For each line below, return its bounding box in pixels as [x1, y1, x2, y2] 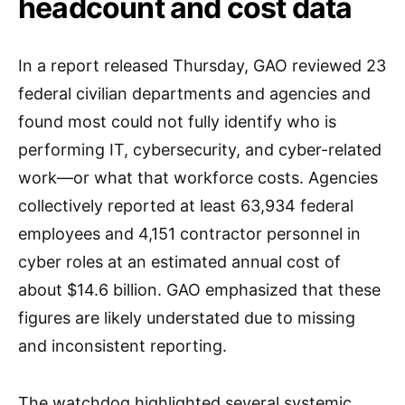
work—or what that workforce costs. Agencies [18, 168, 378, 187]
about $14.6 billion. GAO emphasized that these [18, 280, 381, 299]
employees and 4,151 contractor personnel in [18, 224, 361, 243]
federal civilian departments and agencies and [18, 84, 371, 103]
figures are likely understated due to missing [18, 308, 355, 327]
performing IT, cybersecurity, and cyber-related [18, 140, 381, 159]
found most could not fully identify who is [18, 112, 336, 131]
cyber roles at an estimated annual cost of [18, 252, 341, 271]
